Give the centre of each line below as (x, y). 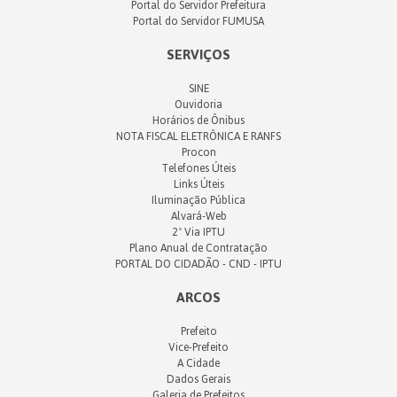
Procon (198, 152)
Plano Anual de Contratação (198, 248)
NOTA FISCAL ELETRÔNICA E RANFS (198, 136)
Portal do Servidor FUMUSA (198, 21)
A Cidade (198, 363)
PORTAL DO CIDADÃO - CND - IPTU (198, 264)
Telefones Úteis (198, 168)
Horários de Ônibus (198, 121)
